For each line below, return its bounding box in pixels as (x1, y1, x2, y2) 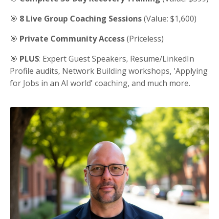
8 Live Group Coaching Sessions (20, 13, 142, 24)
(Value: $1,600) (142, 13, 197, 24)
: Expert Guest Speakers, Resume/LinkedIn (39, 53, 194, 64)
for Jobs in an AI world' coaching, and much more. (10, 77, 190, 88)
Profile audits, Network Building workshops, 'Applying (10, 65, 208, 76)
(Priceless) (125, 33, 164, 44)
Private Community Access (20, 33, 125, 44)
